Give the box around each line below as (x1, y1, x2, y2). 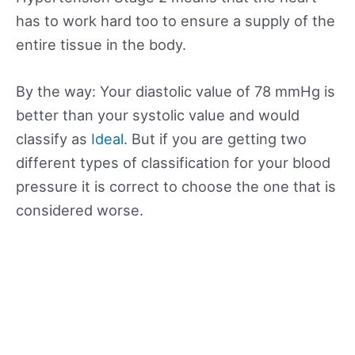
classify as (16, 129, 91, 147)
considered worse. (16, 200, 143, 219)
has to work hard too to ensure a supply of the (16, 11, 335, 29)
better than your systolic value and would (16, 105, 300, 124)
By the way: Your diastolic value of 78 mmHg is (16, 82, 335, 100)
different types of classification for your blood (16, 153, 330, 171)
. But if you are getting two (124, 129, 307, 147)
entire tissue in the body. (16, 35, 186, 53)
